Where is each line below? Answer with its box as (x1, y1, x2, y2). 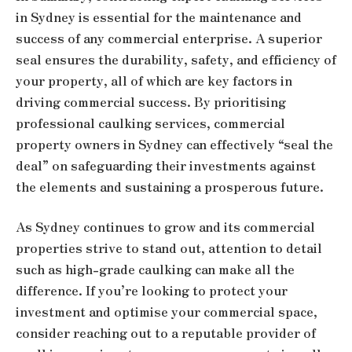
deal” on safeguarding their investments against (16, 156, 316, 174)
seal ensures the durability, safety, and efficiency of (16, 49, 336, 68)
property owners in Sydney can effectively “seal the (16, 134, 333, 153)
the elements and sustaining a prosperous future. (16, 177, 324, 196)
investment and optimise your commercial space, (16, 302, 317, 321)
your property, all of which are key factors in (16, 71, 292, 90)
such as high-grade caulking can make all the (16, 260, 295, 279)
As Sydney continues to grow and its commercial (16, 218, 315, 236)
